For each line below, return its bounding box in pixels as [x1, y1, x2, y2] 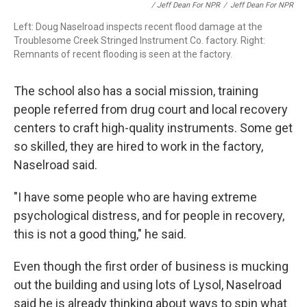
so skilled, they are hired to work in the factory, [14, 139, 263, 153]
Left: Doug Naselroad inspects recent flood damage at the [14, 21, 262, 32]
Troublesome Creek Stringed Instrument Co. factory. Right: [14, 35, 265, 46]
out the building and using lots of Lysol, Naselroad [14, 278, 282, 292]
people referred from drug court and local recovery [14, 102, 288, 116]
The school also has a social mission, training [14, 84, 258, 98]
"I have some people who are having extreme [14, 190, 257, 204]
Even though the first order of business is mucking [14, 259, 288, 273]
